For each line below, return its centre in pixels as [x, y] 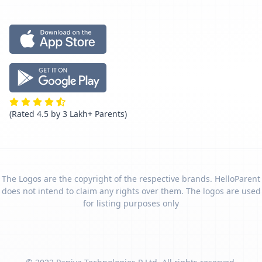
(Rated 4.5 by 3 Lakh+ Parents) [68, 114]
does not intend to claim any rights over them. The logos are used [131, 191]
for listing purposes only [131, 203]
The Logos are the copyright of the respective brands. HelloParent [131, 179]
